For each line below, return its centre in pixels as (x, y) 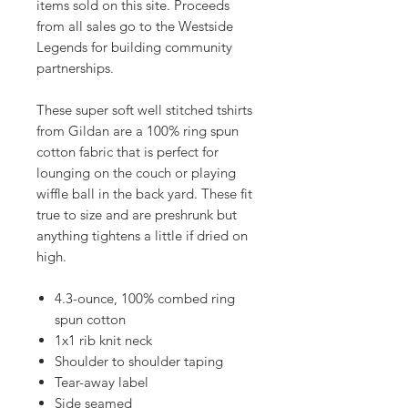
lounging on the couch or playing (136, 172)
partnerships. (75, 67)
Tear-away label (102, 382)
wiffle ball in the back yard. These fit (144, 193)
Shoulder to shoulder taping (139, 361)
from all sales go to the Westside (135, 25)
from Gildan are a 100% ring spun (138, 130)
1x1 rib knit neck (103, 340)
